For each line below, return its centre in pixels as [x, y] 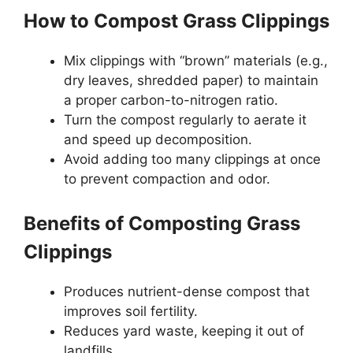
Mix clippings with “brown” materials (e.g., [196, 61]
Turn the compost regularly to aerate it [185, 120]
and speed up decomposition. [158, 140]
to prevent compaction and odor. [167, 179]
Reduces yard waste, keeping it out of [184, 331]
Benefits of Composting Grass [162, 223]
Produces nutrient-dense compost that [187, 291]
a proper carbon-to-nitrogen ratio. [171, 100]
